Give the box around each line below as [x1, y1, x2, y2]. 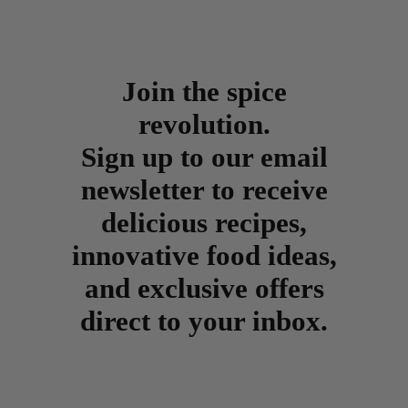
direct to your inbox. [80, 305, 328, 338]
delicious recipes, [101, 207, 307, 240]
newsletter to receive [80, 174, 328, 207]
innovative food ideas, [71, 240, 337, 272]
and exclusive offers [84, 272, 324, 305]
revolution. [138, 108, 270, 141]
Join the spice [121, 76, 287, 108]
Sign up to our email [80, 141, 328, 174]
